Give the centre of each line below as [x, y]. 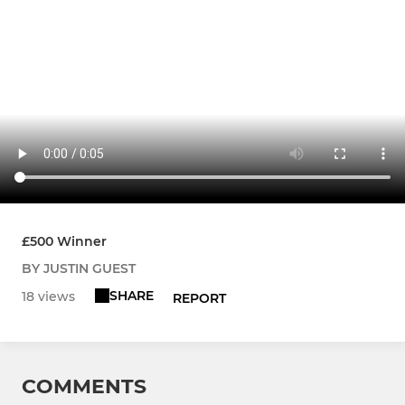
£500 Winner [64, 242]
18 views [48, 297]
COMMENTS [84, 387]
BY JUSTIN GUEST [79, 269]
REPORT [200, 299]
